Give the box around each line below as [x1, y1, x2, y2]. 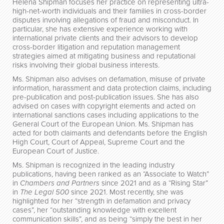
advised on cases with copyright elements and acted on [12, 101, 195, 110]
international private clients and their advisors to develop [12, 33, 198, 42]
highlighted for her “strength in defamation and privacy [12, 196, 190, 205]
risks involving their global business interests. [12, 60, 159, 69]
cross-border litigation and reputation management [12, 42, 180, 51]
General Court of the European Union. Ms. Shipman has [12, 119, 193, 128]
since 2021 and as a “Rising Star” [99, 178, 208, 187]
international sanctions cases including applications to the [12, 110, 199, 119]
